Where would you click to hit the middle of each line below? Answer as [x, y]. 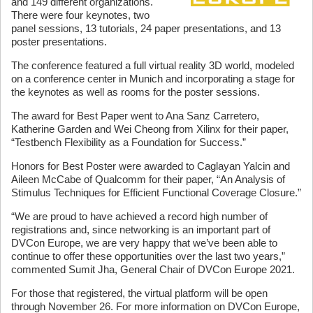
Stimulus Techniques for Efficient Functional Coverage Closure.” [156, 192]
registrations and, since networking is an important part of [141, 229]
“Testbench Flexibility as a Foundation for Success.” [129, 142]
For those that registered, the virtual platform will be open [139, 293]
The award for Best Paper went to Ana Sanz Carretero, [135, 115]
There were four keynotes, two [80, 15]
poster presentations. [59, 41]
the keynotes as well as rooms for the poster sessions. [136, 92]
